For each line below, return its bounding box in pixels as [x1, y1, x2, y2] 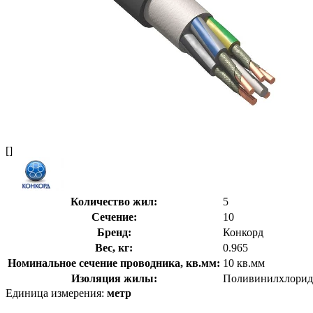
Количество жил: [71, 195, 157, 208]
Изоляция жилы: [71, 272, 157, 284]
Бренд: [96, 226, 131, 238]
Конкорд [223, 226, 263, 238]
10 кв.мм [223, 256, 265, 269]
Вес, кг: [95, 241, 133, 254]
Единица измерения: [6, 286, 107, 299]
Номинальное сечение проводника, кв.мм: [8, 256, 220, 269]
